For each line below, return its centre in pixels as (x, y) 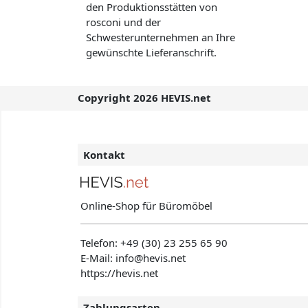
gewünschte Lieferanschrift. (152, 52)
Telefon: (101, 242)
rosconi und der (124, 22)
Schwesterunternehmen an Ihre (161, 37)
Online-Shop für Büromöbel (147, 205)
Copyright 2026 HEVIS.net (145, 98)
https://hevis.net (120, 273)
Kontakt (104, 155)
